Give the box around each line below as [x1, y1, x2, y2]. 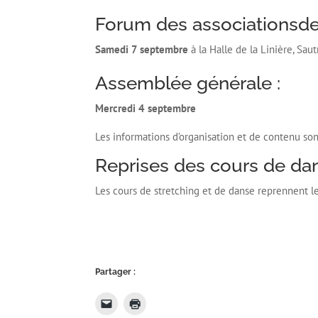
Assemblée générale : [95, 72, 281, 94]
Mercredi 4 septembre [95, 102, 197, 116]
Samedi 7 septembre [95, 43, 189, 57]
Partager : [95, 266, 136, 277]
